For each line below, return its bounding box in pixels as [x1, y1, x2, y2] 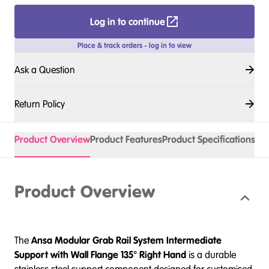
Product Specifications [162, 133, 255, 146]
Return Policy [14, 97, 65, 110]
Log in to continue [89, 15, 165, 28]
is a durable [186, 248, 236, 261]
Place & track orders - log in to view [77, 40, 192, 50]
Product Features [90, 133, 162, 146]
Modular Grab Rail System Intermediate [55, 234, 222, 247]
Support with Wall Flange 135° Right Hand [14, 248, 186, 261]
